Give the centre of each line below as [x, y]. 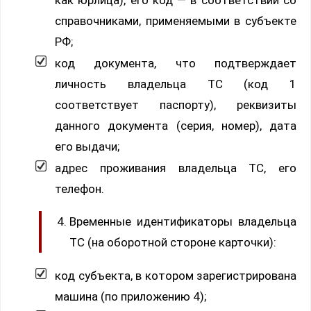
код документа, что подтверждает [176, 63]
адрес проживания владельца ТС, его [176, 168]
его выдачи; [87, 146]
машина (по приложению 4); [131, 296]
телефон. [79, 188]
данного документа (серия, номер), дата [176, 125]
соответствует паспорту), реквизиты [176, 104]
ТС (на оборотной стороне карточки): [173, 242]
